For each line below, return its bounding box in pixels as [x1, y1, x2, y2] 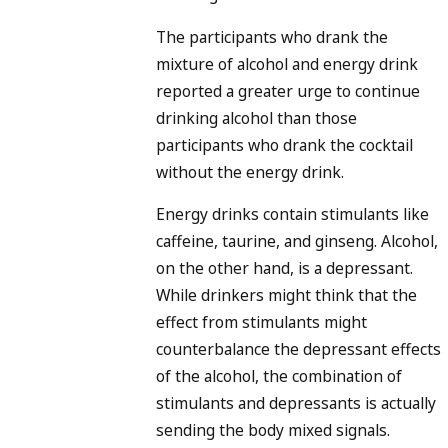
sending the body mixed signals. [156, 419, 390, 442]
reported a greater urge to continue [156, 79, 420, 102]
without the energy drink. [156, 160, 344, 183]
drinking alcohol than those [156, 106, 357, 129]
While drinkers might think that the [156, 284, 417, 307]
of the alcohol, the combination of [156, 365, 402, 388]
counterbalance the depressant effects [156, 338, 441, 361]
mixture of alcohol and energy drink [156, 52, 418, 75]
